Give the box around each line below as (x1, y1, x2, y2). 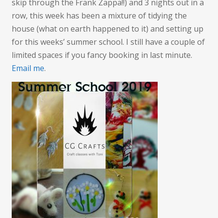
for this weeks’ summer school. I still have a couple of (12, 36, 205, 48)
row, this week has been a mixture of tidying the (12, 10, 187, 21)
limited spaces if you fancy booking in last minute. (12, 50, 192, 61)
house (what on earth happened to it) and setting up (12, 23, 203, 35)
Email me (12, 63, 44, 74)
